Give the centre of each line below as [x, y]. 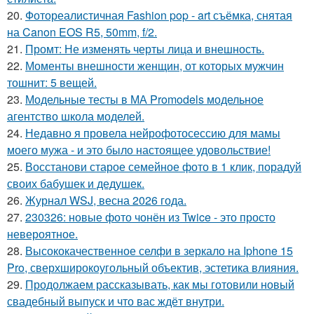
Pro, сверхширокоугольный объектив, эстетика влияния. [153, 267]
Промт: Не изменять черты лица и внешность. [145, 49]
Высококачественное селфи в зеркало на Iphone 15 [159, 251]
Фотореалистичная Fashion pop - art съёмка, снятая [159, 15]
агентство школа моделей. [76, 116]
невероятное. [42, 234]
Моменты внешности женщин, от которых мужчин [155, 66]
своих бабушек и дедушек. [76, 183]
